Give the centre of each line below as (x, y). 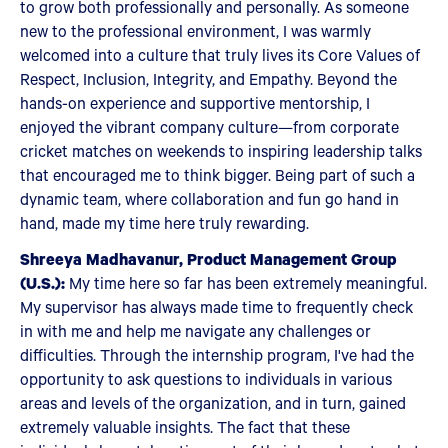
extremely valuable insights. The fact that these (185, 426)
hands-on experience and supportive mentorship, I (195, 102)
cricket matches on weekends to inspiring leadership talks (221, 150)
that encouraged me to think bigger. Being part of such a (217, 174)
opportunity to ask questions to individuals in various (206, 378)
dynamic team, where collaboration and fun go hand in (209, 198)
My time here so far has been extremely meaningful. (248, 282)
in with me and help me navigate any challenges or (195, 330)
